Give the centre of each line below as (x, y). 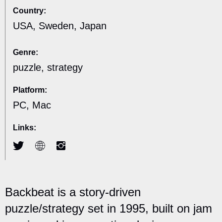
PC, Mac (32, 105)
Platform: (30, 90)
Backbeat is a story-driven (73, 192)
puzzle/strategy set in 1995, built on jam (109, 209)
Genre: (26, 53)
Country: (29, 11)
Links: (25, 128)
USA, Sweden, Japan (60, 26)
